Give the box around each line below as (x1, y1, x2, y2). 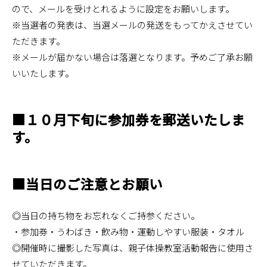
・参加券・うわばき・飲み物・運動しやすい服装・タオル (12, 225, 244, 238)
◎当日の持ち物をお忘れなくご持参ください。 (12, 209, 200, 222)
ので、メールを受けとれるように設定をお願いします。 (12, 2, 234, 15)
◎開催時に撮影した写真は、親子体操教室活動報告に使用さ (12, 241, 253, 254)
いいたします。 (12, 66, 74, 79)
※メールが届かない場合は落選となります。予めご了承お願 (12, 50, 253, 63)
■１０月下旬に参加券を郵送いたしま (12, 109, 245, 129)
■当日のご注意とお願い (12, 173, 163, 193)
